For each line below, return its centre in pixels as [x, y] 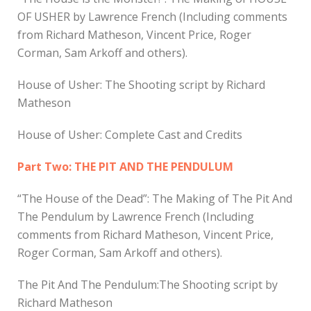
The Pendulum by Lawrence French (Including [136, 216]
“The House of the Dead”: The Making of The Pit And [155, 198]
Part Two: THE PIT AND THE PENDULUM [125, 166]
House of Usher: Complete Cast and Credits [130, 134]
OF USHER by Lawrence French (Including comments [152, 16]
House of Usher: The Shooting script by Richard [141, 84]
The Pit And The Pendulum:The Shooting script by [148, 284]
